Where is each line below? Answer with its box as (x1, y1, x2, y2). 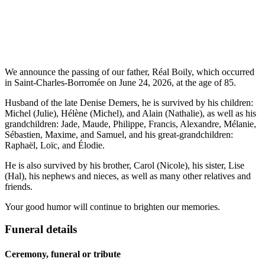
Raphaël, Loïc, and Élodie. (5, 140, 105, 150)
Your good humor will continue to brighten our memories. (5, 201, 220, 212)
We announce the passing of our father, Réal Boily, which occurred (5, 66, 254, 77)
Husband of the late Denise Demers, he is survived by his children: (5, 97, 253, 108)
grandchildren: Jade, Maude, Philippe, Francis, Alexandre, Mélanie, (5, 118, 256, 129)
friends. (5, 181, 33, 192)
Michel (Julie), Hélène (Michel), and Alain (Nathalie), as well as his (5, 108, 256, 118)
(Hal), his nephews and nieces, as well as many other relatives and (5, 170, 251, 181)
